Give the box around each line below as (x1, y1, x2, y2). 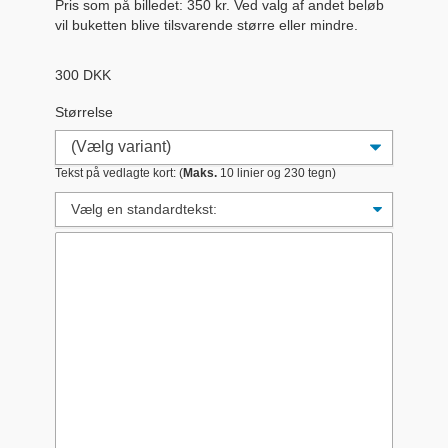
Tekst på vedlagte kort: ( (55, 165, 183, 180)
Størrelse (55, 103, 113, 120)
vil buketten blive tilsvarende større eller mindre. (55, 16, 358, 33)
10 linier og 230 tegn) (217, 165, 336, 180)
